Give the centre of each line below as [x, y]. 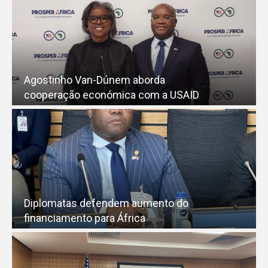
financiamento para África [85, 218]
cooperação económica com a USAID [112, 95]
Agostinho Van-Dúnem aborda [95, 80]
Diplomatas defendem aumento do [106, 203]
